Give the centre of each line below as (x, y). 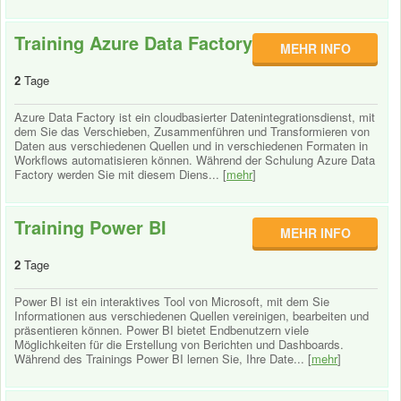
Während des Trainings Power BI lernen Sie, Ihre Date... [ (163, 358)
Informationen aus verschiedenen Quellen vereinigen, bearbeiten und (192, 316)
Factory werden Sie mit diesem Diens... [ (120, 174)
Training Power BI (90, 227)
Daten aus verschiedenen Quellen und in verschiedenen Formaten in (191, 145)
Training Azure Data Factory (133, 43)
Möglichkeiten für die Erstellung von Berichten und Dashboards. (179, 344)
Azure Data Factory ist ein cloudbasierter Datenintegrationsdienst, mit (195, 117)
